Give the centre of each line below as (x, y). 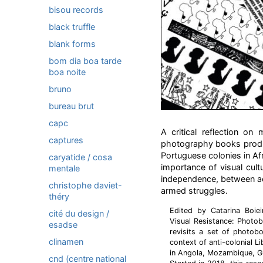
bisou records (76, 10)
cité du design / (79, 213)
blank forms (72, 44)
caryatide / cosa (80, 157)
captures (66, 140)
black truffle (72, 27)
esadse (63, 225)
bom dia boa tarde (85, 61)
